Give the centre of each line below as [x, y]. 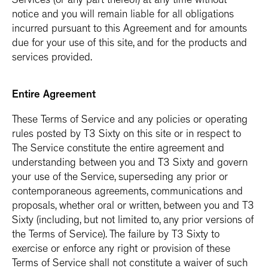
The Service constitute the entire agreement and [118, 150]
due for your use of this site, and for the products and [130, 44]
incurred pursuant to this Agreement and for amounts [130, 30]
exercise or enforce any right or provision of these [121, 250]
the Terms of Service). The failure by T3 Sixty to [116, 236]
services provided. [52, 59]
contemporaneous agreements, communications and [127, 193]
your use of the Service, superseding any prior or [120, 178]
